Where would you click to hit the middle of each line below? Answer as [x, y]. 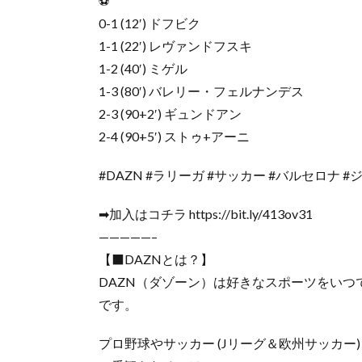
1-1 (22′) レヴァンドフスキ [175, 45]
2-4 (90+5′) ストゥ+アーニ [174, 136]
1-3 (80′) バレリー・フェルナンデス [201, 90]
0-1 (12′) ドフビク [149, 23]
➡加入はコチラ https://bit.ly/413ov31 [206, 213]
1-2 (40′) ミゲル [143, 68]
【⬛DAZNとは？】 [156, 259]
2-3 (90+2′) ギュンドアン [170, 113]
